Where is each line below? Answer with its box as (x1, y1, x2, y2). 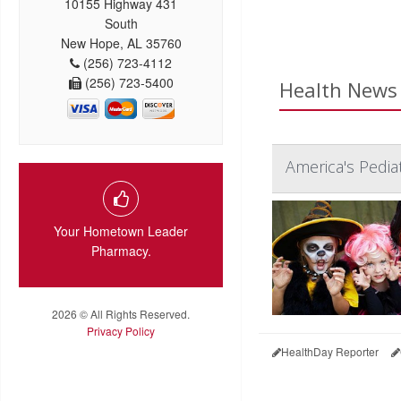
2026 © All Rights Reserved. (52, 306, 190, 322)
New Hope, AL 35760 (60, 34, 182, 53)
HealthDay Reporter (280, 344, 379, 359)
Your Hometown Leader (54, 222, 188, 241)
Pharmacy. (90, 242, 151, 260)
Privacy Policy (87, 323, 155, 339)
